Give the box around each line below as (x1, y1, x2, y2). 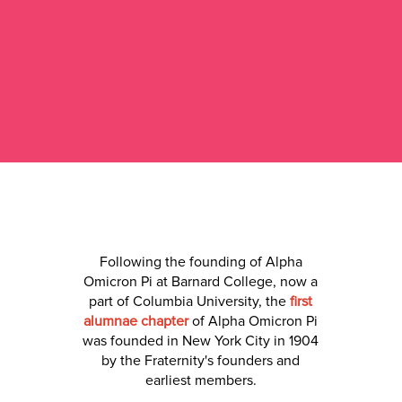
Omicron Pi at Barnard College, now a (83, 273, 319, 291)
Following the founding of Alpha (99, 253, 302, 271)
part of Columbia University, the (89, 293, 291, 310)
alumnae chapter (83, 312, 189, 330)
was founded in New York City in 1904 (83, 332, 319, 350)
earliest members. (144, 371, 257, 389)
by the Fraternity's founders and (101, 352, 301, 370)
